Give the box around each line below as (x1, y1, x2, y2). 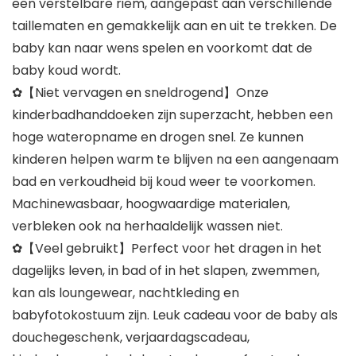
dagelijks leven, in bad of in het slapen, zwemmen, (12, 261, 319, 281)
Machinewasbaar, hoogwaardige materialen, (12, 195, 290, 214)
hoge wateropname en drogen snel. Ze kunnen (12, 128, 304, 147)
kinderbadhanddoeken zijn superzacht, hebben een (12, 106, 333, 125)
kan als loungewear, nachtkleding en (12, 284, 239, 303)
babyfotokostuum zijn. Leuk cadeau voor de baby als (12, 306, 338, 325)
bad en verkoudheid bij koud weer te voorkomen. (12, 172, 315, 192)
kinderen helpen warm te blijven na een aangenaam (12, 150, 339, 169)
